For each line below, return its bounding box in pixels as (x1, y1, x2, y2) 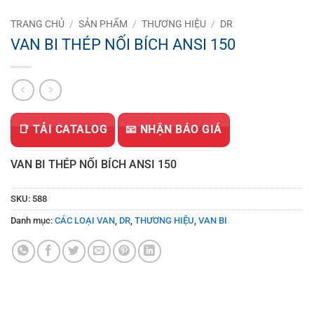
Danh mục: (11, 214, 55, 226)
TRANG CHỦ (11, 18, 64, 30)
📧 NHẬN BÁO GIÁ (125, 123, 222, 136)
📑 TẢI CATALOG (18, 123, 108, 136)
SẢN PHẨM (78, 18, 128, 30)
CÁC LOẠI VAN (55, 214, 115, 226)
